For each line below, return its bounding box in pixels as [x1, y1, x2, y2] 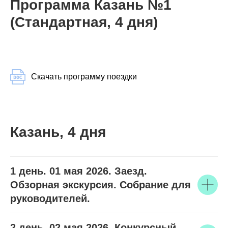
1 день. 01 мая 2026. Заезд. [10, 165, 147, 177]
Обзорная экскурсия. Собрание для [10, 179, 191, 190]
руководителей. [10, 193, 90, 204]
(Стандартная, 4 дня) [10, 14, 158, 30]
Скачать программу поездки [31, 72, 137, 81]
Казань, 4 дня [10, 124, 106, 140]
